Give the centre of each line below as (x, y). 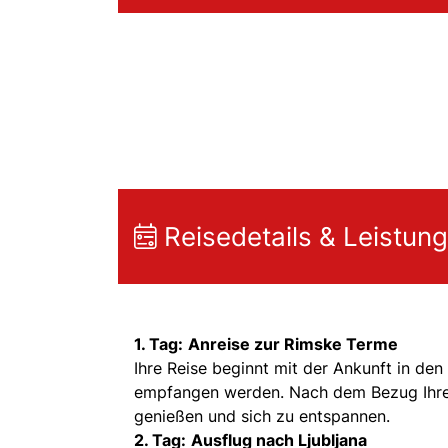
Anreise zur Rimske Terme (293, 343)
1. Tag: (158, 343)
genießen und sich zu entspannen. (262, 415)
